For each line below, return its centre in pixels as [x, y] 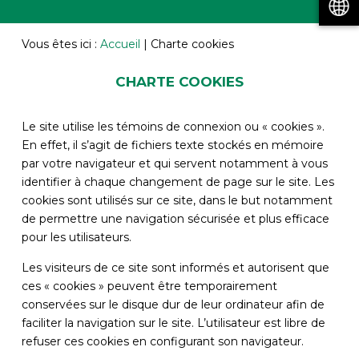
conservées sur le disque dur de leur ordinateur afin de [173, 304]
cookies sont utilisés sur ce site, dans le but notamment [177, 200]
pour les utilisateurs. [76, 237]
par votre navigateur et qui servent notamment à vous [174, 163]
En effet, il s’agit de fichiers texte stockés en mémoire [172, 145]
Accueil [120, 44]
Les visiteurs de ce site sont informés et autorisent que [175, 267]
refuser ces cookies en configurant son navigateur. [162, 341]
